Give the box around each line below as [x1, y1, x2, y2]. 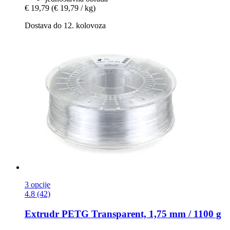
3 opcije [25, 180, 50, 189]
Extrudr [25, 208, 59, 219]
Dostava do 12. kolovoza [25, 21, 106, 30]
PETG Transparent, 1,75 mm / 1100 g [59, 208, 221, 219]
